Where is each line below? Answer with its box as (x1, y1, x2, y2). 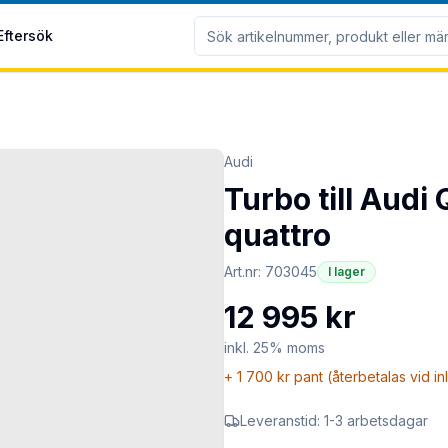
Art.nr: (224, 263, 265, 280)
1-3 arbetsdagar (324, 412, 428, 429)
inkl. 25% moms (224, 339, 325, 356)
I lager (328, 264, 365, 279)
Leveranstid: (240, 412, 324, 429)
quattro (224, 217, 331, 253)
